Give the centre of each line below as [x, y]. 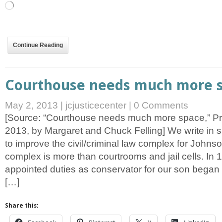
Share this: [22, 206]
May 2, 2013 [33, 105]
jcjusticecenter [96, 105]
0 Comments [161, 105]
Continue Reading [38, 45]
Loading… [28, 5]
